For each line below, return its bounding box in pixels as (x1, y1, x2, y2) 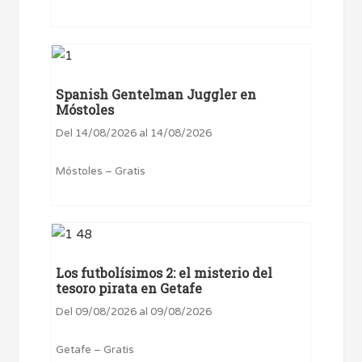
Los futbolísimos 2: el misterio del (56, 264, 273, 282)
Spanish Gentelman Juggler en (56, 86, 257, 103)
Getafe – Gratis (56, 343, 135, 357)
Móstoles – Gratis (56, 165, 146, 179)
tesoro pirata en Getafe (56, 280, 203, 297)
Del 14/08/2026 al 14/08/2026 (56, 127, 213, 141)
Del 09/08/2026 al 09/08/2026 (56, 305, 213, 319)
